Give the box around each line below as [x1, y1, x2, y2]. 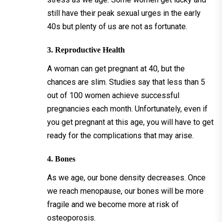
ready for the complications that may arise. [47, 130, 194, 140]
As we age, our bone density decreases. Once [47, 172, 206, 182]
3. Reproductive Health [47, 45, 125, 54]
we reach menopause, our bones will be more [47, 186, 204, 196]
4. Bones [47, 154, 75, 163]
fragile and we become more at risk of [47, 199, 179, 209]
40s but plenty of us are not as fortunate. [47, 21, 187, 31]
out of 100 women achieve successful [47, 90, 179, 100]
